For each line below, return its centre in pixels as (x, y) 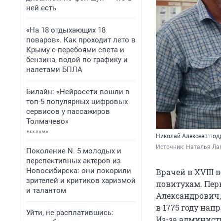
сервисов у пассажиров (68, 111)
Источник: (171, 147)
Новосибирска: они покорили (79, 171)
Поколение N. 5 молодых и (74, 151)
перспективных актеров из (74, 161)
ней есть (41, 8)
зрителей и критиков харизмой (81, 181)
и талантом (46, 190)
